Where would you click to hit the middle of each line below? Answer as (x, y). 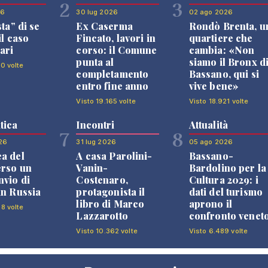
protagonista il (111, 192)
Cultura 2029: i (223, 180)
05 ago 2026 (211, 142)
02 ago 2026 (211, 12)
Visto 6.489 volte (218, 231)
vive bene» (214, 86)
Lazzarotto (102, 216)
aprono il (211, 204)
